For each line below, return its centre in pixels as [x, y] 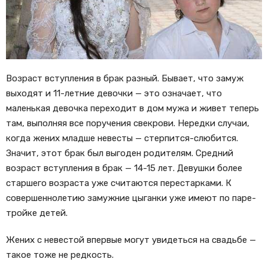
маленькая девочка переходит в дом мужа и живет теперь [133, 109]
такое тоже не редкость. [60, 255]
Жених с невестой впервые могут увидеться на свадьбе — [131, 240]
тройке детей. [37, 213]
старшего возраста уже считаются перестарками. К [119, 183]
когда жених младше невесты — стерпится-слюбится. [122, 138]
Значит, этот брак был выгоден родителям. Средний [120, 153]
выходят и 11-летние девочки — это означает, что [114, 94]
